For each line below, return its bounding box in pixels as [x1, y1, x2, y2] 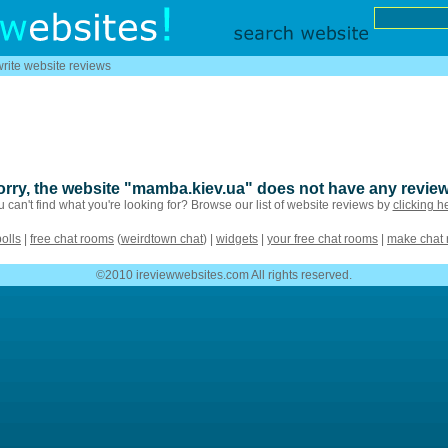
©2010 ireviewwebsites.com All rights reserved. [96, 268, 352, 282]
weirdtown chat [121, 232, 203, 246]
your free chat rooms [267, 232, 378, 246]
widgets [216, 232, 258, 246]
